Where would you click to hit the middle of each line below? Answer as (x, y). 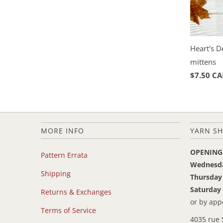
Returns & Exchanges (76, 192)
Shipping (56, 173)
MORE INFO (62, 130)
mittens (203, 61)
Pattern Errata (64, 155)
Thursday (206, 177)
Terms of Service (68, 210)
